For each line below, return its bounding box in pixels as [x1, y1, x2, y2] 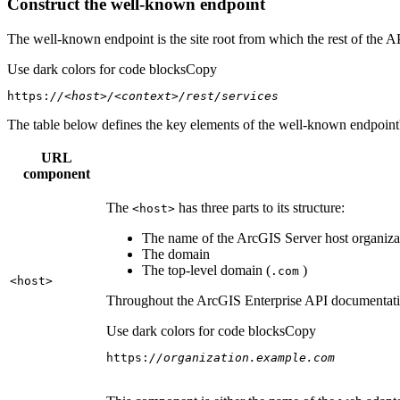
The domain [142, 246, 210, 262]
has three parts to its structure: [175, 199, 345, 215]
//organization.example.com [149, 350, 335, 364]
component [22, 165, 90, 181]
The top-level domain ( [142, 262, 271, 278]
